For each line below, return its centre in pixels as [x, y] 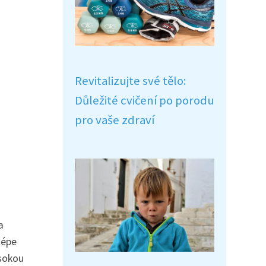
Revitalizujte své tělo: [131, 81]
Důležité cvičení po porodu [145, 100]
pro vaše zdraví [115, 120]
